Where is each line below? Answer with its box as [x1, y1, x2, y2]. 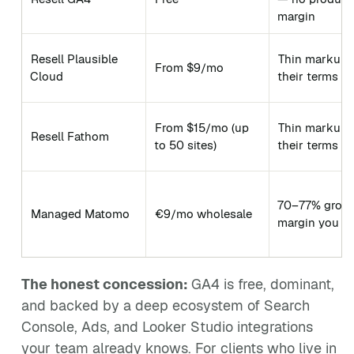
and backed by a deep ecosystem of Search [21, 296, 310, 314]
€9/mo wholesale [155, 206, 252, 221]
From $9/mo [155, 60, 224, 75]
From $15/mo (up [155, 120, 249, 135]
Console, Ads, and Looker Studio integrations [21, 318, 313, 336]
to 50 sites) [154, 137, 217, 153]
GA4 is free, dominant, [191, 275, 334, 293]
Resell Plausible [31, 51, 118, 66]
